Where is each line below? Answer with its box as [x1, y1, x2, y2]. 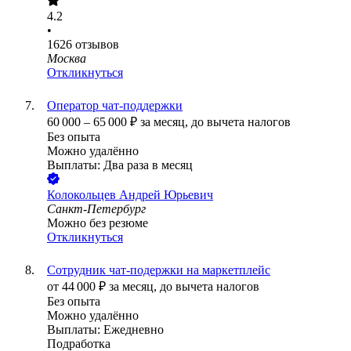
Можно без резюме [47, 216, 148, 230]
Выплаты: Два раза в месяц [47, 158, 193, 172]
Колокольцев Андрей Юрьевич [47, 188, 213, 202]
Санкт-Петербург [47, 202, 146, 216]
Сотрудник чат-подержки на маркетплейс [47, 263, 270, 277]
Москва [47, 52, 86, 66]
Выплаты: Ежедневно [47, 323, 164, 337]
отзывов [75, 38, 119, 52]
